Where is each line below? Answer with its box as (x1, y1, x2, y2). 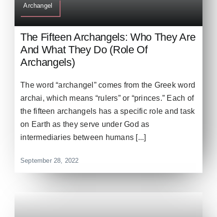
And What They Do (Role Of (20, 44, 148, 56)
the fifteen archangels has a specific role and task (20, 107, 195, 116)
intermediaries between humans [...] (20, 133, 146, 142)
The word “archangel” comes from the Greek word (20, 81, 196, 90)
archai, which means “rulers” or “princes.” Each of (20, 94, 194, 103)
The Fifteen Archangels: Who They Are (20, 31, 196, 44)
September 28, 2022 (20, 157, 79, 165)
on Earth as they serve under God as (20, 120, 150, 129)
